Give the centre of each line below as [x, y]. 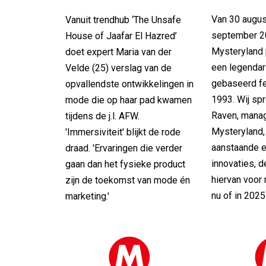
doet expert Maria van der [118, 52]
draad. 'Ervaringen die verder [124, 148]
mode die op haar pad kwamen [129, 100]
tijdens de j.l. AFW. [102, 116]
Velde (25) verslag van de [118, 68]
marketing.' [87, 196]
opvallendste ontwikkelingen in [129, 84]
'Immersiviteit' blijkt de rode [123, 132]
